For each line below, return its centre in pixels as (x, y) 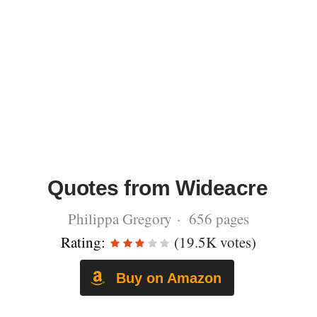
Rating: (83, 242)
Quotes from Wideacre (158, 188)
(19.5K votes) (213, 242)
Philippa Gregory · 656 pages (158, 219)
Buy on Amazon (167, 278)
